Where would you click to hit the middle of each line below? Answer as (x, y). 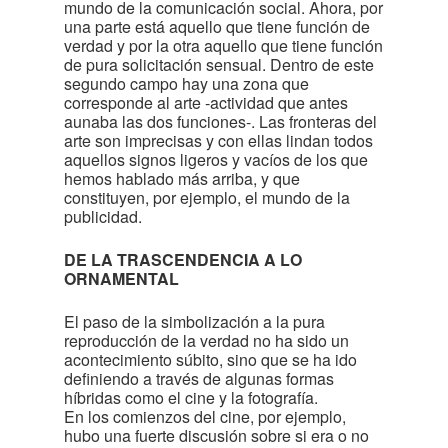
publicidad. (103, 216)
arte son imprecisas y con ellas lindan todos (218, 140)
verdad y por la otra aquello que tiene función (223, 45)
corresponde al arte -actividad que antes (206, 102)
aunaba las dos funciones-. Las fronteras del (220, 121)
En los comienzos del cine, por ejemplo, (205, 416)
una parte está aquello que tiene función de (217, 26)
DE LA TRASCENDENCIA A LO (183, 259)
